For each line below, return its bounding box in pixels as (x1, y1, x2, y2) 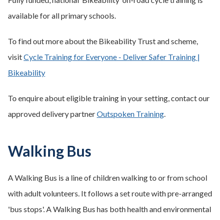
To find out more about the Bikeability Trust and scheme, (8, 36, 198, 46)
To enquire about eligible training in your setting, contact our (8, 93, 210, 103)
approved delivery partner (8, 109, 97, 118)
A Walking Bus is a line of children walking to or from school (8, 173, 207, 182)
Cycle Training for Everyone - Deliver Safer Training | (24, 52, 200, 61)
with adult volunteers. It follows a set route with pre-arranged (8, 189, 212, 198)
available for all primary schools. (8, 11, 116, 20)
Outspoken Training (97, 109, 164, 118)
